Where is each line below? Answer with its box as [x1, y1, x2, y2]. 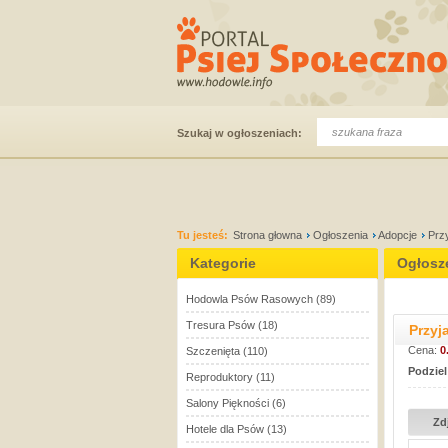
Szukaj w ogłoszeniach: [177, 127, 302, 139]
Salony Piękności [186, 397, 269, 409]
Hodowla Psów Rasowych [186, 293, 313, 305]
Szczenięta [186, 345, 240, 357]
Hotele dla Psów [186, 423, 264, 435]
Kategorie [190, 255, 256, 271]
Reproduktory [186, 371, 253, 383]
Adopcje [378, 229, 417, 241]
